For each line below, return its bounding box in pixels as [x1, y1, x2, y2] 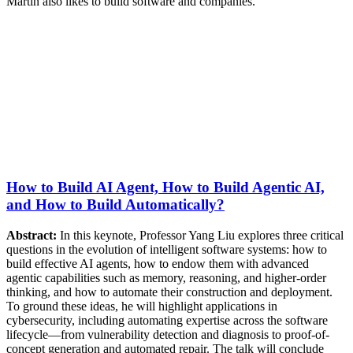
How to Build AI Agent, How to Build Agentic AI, [6, 179, 325, 196]
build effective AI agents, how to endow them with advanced [6, 257, 309, 271]
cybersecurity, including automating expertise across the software [6, 314, 328, 328]
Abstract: [6, 229, 57, 243]
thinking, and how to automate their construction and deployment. [6, 285, 333, 299]
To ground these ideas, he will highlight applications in [6, 299, 277, 314]
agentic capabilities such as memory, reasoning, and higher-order [6, 271, 326, 285]
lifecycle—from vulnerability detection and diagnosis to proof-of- [6, 328, 329, 342]
